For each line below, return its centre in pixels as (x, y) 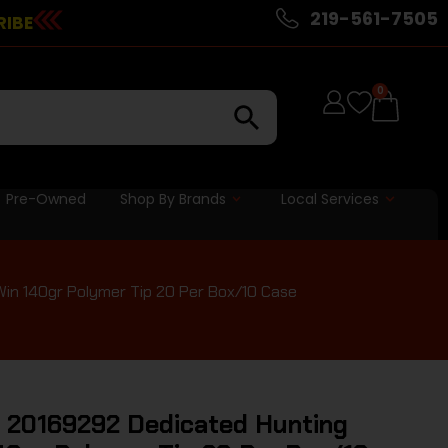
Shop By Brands (172, 198)
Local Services (330, 198)
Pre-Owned (45, 198)
